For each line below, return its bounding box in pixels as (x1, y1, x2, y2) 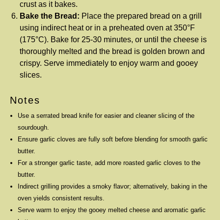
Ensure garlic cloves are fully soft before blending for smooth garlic (18, 135, 208, 143)
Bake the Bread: (20, 11, 80, 20)
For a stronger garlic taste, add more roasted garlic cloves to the (18, 159, 200, 166)
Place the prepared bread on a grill (80, 11, 202, 20)
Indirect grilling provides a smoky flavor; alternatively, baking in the (18, 182, 207, 190)
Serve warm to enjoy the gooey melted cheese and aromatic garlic (18, 206, 206, 214)
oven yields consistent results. (18, 194, 105, 202)
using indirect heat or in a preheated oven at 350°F (20, 23, 195, 32)
